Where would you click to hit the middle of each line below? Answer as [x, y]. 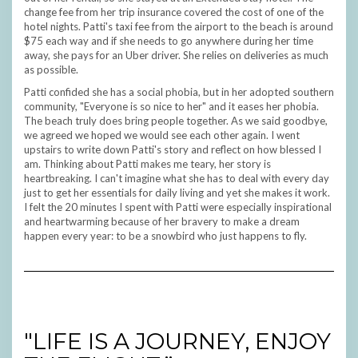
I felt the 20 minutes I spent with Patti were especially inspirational [178, 207]
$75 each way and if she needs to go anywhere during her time [169, 41]
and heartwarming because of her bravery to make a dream [162, 222]
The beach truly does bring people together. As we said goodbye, [176, 121]
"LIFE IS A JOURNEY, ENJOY [177, 342]
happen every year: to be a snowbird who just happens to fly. [165, 236]
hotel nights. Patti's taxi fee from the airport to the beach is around [179, 27]
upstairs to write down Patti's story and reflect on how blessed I [173, 150]
